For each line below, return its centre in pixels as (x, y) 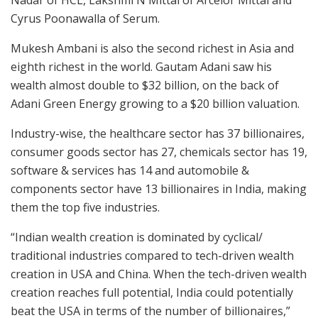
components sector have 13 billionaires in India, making (159, 188)
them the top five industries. (85, 207)
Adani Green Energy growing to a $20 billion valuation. (155, 103)
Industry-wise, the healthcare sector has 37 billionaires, (158, 133)
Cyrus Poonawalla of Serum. (85, 18)
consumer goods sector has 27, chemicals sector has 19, (159, 152)
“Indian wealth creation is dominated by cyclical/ (137, 237)
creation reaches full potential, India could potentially (152, 292)
